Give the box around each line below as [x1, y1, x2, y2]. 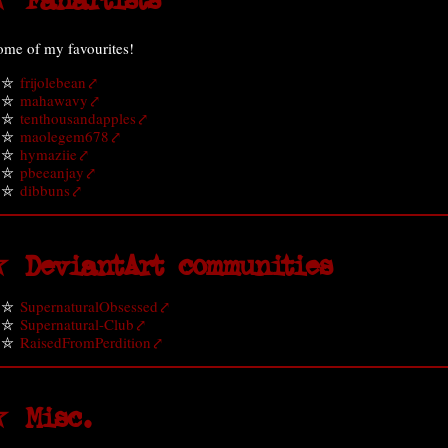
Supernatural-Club [20, 314, 134, 334]
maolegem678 [20, 126, 109, 146]
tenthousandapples [20, 108, 136, 128]
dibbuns [20, 180, 70, 200]
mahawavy [20, 90, 88, 110]
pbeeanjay [20, 162, 84, 182]
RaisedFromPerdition [20, 332, 151, 352]
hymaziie [20, 144, 77, 164]
